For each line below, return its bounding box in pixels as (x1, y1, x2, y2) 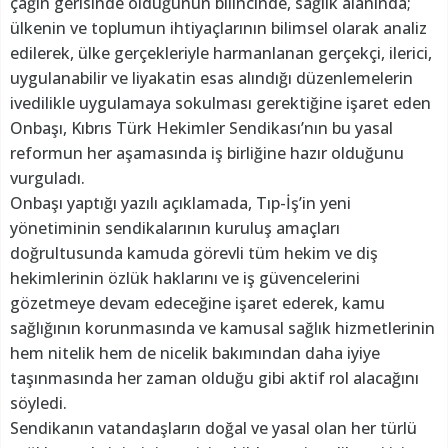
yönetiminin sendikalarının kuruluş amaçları (10, 216, 340, 239)
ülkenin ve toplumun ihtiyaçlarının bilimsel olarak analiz (10, 16, 427, 39)
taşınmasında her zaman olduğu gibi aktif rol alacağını (10, 366, 419, 389)
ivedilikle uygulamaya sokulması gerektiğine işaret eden (10, 91, 431, 114)
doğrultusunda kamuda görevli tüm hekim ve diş (10, 241, 378, 264)
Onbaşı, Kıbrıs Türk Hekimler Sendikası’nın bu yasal (10, 116, 393, 139)
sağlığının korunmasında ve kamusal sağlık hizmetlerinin (10, 316, 435, 339)
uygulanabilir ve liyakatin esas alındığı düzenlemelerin (10, 66, 413, 89)
